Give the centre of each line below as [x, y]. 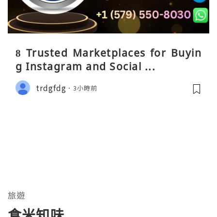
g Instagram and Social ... [85, 67]
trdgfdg [51, 87]
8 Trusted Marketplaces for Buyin [108, 53]
